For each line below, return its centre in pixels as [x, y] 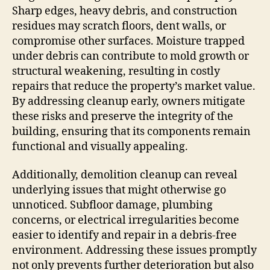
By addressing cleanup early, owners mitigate [129, 101]
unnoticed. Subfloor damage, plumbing [112, 206]
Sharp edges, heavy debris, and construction [125, 11]
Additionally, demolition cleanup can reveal [125, 175]
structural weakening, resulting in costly [116, 71]
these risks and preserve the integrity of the [123, 116]
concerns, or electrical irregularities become [126, 221]
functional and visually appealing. [100, 146]
